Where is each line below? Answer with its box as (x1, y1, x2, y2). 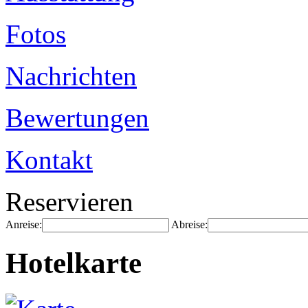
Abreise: (171, 219, 208, 230)
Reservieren (5, 187, 133, 217)
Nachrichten (5, 61, 137, 91)
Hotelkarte (5, 246, 142, 279)
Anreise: (5, 219, 42, 230)
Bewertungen (5, 103, 149, 133)
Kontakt (5, 145, 93, 175)
